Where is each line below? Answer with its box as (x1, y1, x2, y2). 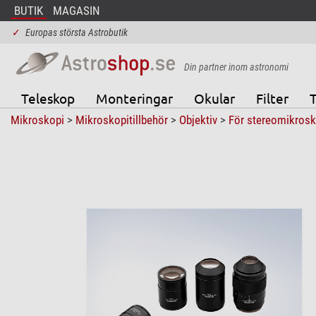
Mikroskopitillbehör (75, 112, 168, 127)
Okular (193, 89, 235, 107)
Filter (255, 89, 288, 107)
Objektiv (178, 112, 217, 127)
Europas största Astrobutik (25, 27, 128, 38)
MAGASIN (52, 4, 100, 18)
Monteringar (95, 89, 173, 107)
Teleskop (20, 89, 75, 107)
